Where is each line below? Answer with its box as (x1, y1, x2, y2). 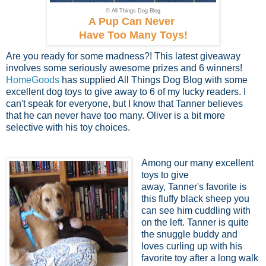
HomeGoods (6, 74, 59, 85)
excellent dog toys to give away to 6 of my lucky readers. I (6, 86, 246, 97)
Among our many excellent (141, 157, 254, 168)
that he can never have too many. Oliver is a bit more (6, 110, 225, 121)
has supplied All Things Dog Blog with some (59, 74, 248, 85)
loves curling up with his (141, 240, 242, 251)
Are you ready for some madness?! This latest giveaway (6, 50, 240, 61)
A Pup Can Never (88, 15, 178, 27)
